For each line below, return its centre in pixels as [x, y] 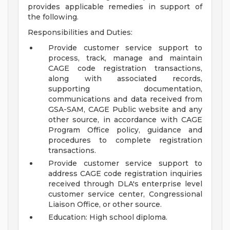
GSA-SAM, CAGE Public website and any [125, 110]
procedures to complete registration [125, 140]
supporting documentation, [125, 89]
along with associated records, [125, 79]
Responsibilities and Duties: [80, 33]
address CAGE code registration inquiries [125, 174]
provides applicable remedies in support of [115, 7]
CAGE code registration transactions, [125, 69]
